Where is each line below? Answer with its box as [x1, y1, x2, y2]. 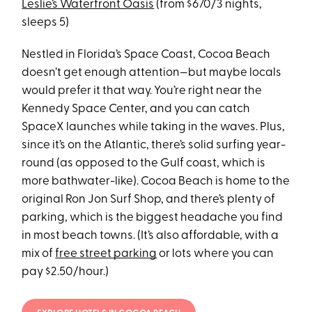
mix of [22, 248, 56, 260]
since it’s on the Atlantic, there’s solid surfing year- [22, 139, 286, 152]
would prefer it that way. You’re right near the [22, 85, 263, 97]
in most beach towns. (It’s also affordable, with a [22, 230, 279, 242]
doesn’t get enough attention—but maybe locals [22, 67, 282, 79]
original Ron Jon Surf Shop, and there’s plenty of [22, 194, 276, 206]
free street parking [55, 248, 157, 260]
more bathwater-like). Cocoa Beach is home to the [22, 175, 290, 188]
